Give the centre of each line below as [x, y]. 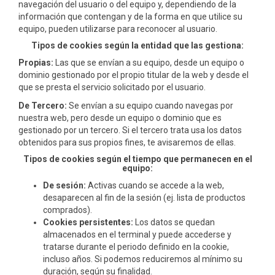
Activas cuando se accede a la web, [155, 185]
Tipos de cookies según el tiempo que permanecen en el [137, 159]
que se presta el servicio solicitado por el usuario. [112, 87]
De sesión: [64, 185]
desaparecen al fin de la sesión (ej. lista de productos [144, 198]
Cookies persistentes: [88, 222]
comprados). [68, 210]
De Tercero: [43, 106]
